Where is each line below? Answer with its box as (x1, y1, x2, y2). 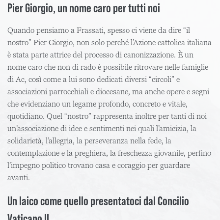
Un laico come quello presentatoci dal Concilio (7, 193, 189, 208)
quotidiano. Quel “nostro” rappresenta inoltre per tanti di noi (7, 111, 207, 121)
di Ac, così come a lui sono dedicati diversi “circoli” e (7, 74, 180, 84)
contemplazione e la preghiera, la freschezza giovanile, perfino (7, 148, 211, 158)
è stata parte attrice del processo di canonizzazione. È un (7, 50, 193, 60)
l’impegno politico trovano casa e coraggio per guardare (7, 160, 190, 170)
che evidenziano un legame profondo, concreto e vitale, (7, 99, 188, 109)
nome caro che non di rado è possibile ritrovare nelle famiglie (7, 62, 208, 72)
